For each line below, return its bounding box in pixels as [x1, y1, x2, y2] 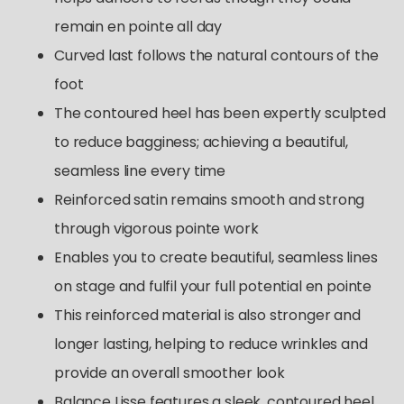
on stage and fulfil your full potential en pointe [54, 276, 372, 297]
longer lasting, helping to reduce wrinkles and [54, 334, 368, 354]
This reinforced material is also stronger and [54, 305, 361, 326]
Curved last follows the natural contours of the [54, 45, 379, 66]
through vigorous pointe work [54, 218, 259, 239]
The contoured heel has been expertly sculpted [54, 103, 386, 124]
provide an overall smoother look [54, 363, 285, 383]
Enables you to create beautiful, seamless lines [54, 247, 378, 268]
